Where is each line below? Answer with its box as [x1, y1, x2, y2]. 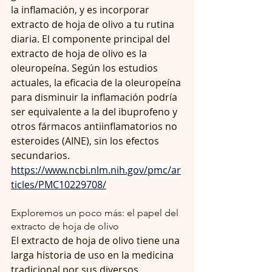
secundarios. [11, 148, 70, 162]
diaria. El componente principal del [11, 32, 172, 46]
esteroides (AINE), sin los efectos [11, 134, 161, 148]
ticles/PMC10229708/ [11, 177, 106, 191]
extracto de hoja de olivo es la [11, 46, 149, 60]
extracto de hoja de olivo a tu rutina [11, 17, 177, 31]
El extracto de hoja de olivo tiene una [11, 233, 182, 247]
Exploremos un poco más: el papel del [11, 206, 181, 219]
